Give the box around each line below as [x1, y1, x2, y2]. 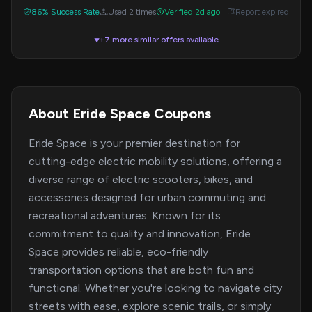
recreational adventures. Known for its [29, 209, 221, 222]
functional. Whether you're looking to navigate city [29, 281, 282, 295]
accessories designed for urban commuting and [29, 191, 266, 204]
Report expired [235, 7, 289, 17]
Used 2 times [108, 7, 156, 17]
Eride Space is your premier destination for [29, 136, 240, 150]
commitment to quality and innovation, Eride [29, 227, 251, 240]
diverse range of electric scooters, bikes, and [29, 173, 253, 186]
